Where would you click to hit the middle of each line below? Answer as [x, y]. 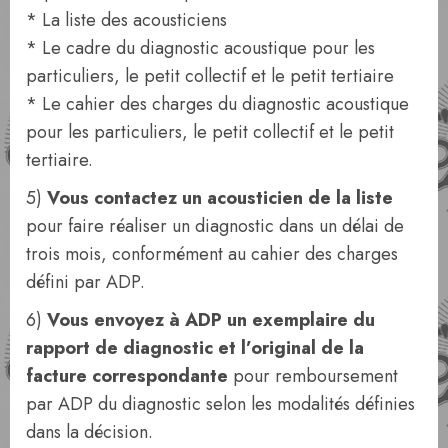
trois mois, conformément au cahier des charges [212, 254]
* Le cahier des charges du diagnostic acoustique [217, 104]
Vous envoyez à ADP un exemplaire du [211, 320]
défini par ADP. [85, 282]
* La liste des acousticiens [126, 20]
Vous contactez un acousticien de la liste [220, 198]
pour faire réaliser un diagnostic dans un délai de [215, 226]
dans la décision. [89, 432]
